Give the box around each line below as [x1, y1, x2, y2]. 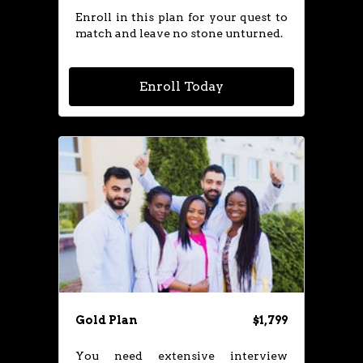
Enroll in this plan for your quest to [75, 11, 288, 23]
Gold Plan [75, 314, 138, 327]
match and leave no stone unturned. [75, 27, 283, 40]
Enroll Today [139, 79, 224, 94]
